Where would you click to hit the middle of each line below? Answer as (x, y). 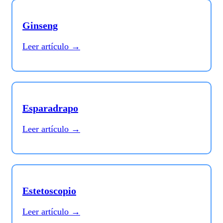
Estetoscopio (49, 191)
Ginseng (40, 26)
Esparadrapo (50, 108)
